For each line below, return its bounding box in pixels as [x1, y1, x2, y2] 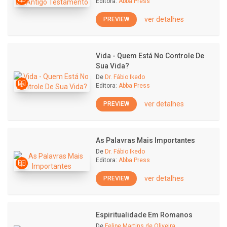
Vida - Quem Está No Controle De [96, 52, 204, 60]
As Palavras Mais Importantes [96, 136, 195, 144]
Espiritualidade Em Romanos [96, 211, 193, 219]
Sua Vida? [96, 62, 129, 70]
